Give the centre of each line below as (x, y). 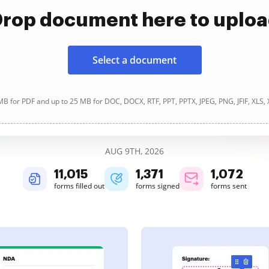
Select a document (134, 60)
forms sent (228, 186)
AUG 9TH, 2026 (134, 151)
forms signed (157, 186)
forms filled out (79, 186)
